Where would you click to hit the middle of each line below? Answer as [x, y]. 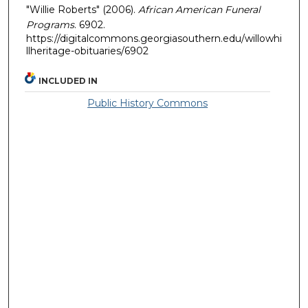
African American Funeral [199, 9]
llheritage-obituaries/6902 [87, 51]
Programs [50, 24]
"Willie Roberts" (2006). [82, 9]
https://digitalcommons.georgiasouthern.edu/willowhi [154, 38]
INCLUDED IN [68, 81]
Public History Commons [148, 103]
